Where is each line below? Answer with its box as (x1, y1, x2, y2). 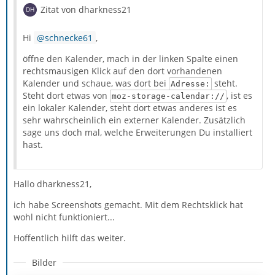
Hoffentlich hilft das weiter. (14, 231, 126, 244)
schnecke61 (45, 31, 93, 44)
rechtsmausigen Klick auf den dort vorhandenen (23, 64, 222, 77)
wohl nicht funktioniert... (14, 211, 115, 223)
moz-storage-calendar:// (111, 91, 225, 101)
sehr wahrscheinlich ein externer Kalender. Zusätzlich (23, 114, 246, 126)
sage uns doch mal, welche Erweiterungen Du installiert (23, 126, 252, 138)
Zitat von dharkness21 (41, 3, 131, 15)
